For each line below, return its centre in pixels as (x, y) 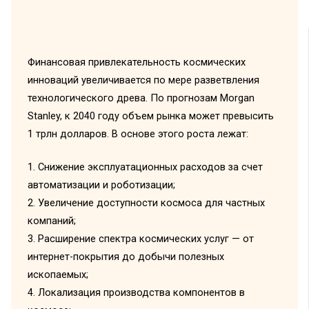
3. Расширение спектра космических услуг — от (140, 238)
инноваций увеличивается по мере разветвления (143, 80)
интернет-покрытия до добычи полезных (126, 256)
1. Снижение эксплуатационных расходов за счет (145, 167)
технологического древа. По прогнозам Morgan (141, 98)
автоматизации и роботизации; (101, 185)
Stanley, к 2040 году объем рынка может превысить (150, 116)
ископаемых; (58, 274)
